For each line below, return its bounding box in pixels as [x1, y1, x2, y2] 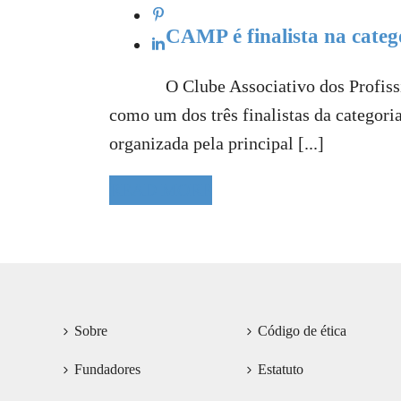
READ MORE [109, 180, 212, 200]
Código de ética [257, 323, 346, 339]
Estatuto [257, 362, 303, 378]
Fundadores [74, 362, 141, 378]
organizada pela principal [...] [109, 133, 324, 154]
